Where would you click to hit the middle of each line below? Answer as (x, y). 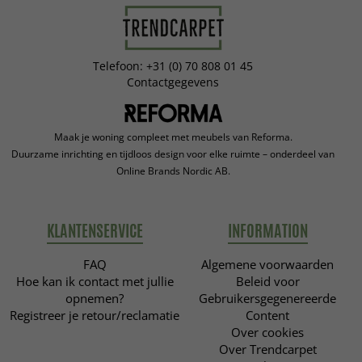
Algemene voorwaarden (267, 265)
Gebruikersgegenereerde (267, 299)
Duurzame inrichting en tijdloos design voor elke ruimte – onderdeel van (173, 154)
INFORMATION (267, 231)
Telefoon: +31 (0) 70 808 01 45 (173, 66)
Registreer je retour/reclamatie (95, 316)
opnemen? (95, 299)
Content (267, 316)
